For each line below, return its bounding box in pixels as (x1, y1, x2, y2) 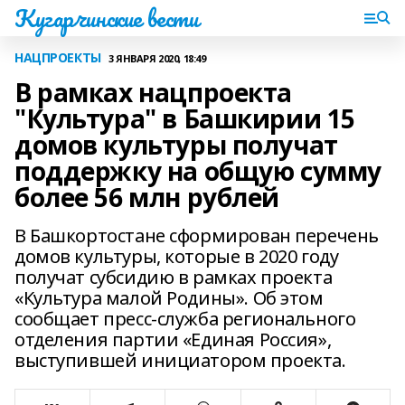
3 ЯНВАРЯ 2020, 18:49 (108, 51, 206, 65)
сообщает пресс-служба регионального (14, 306, 356, 331)
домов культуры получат (14, 127, 338, 162)
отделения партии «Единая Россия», (14, 327, 332, 352)
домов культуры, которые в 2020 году (14, 244, 339, 268)
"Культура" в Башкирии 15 (14, 101, 355, 136)
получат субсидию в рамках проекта (14, 265, 333, 289)
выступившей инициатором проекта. (14, 348, 346, 372)
